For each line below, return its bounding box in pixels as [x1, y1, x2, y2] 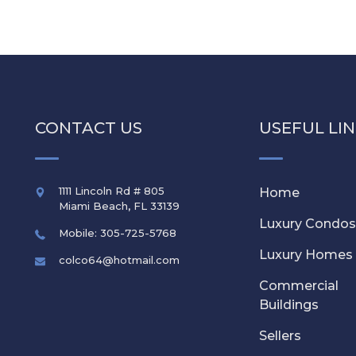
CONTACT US [34, 118, 142, 137]
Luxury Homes [259, 246, 354, 262]
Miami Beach [58, 199, 128, 212]
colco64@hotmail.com [58, 253, 180, 266]
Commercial [259, 277, 339, 293]
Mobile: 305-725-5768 [58, 226, 176, 239]
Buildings [259, 296, 319, 312]
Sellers [259, 327, 302, 343]
